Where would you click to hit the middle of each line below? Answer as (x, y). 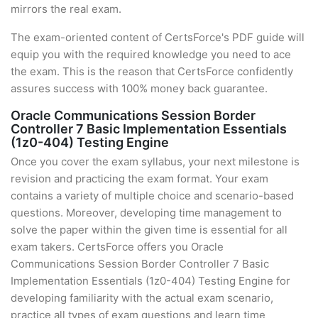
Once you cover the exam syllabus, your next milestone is (155, 161)
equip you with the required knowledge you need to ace (151, 54)
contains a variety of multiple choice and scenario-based (152, 196)
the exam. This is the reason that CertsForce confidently (152, 71)
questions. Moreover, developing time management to (146, 213)
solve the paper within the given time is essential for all (149, 230)
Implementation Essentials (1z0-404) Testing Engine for (150, 281)
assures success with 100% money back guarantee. (139, 88)
